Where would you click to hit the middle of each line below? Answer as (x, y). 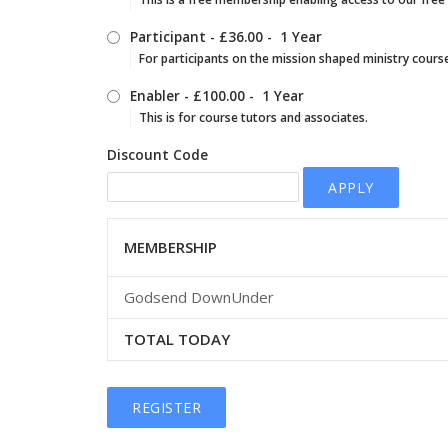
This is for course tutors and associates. (253, 117)
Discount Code (157, 155)
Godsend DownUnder (199, 297)
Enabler (155, 96)
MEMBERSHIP (170, 247)
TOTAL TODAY (177, 339)
